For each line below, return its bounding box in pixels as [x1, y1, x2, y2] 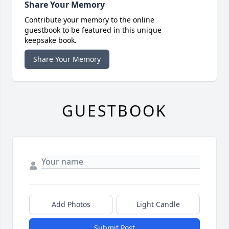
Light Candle [136, 199, 180, 210]
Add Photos [51, 199, 90, 210]
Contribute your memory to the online [25, 15, 154, 25]
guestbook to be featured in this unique [25, 25, 162, 35]
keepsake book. [25, 35, 77, 45]
